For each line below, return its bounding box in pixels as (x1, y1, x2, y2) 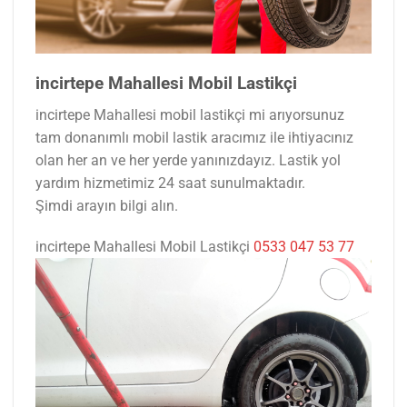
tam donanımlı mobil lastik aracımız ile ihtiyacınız (35, 128, 353, 146)
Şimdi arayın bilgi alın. (35, 196, 178, 214)
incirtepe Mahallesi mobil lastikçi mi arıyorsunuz (35, 105, 344, 124)
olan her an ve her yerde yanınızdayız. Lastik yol (35, 151, 341, 169)
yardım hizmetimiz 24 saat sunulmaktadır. (35, 174, 305, 192)
